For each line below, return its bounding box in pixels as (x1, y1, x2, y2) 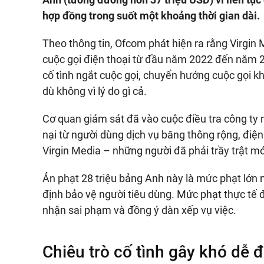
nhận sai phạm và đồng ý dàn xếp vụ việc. (42, 204, 236, 216)
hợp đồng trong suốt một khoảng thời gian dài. (42, 9, 260, 22)
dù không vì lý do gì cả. (42, 85, 147, 97)
